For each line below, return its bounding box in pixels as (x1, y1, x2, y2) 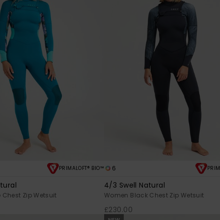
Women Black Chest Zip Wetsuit (104, 191, 204, 200)
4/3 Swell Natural (104, 180, 165, 191)
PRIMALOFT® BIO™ (59, 165, 104, 172)
